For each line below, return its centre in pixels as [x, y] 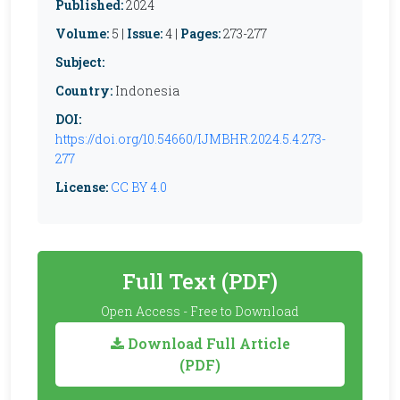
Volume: [82, 33]
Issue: [145, 33]
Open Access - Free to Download [200, 311]
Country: [84, 91]
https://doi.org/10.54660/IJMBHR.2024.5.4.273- [191, 139]
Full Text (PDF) [200, 281]
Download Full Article [207, 343]
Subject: [80, 62]
